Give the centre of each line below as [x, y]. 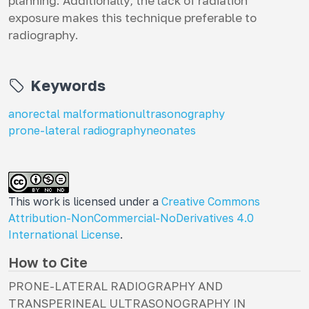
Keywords [68, 86]
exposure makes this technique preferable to [132, 18]
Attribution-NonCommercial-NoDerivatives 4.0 [131, 218]
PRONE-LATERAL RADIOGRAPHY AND [116, 286]
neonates [171, 130]
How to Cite [48, 262]
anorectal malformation [72, 114]
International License [64, 235]
